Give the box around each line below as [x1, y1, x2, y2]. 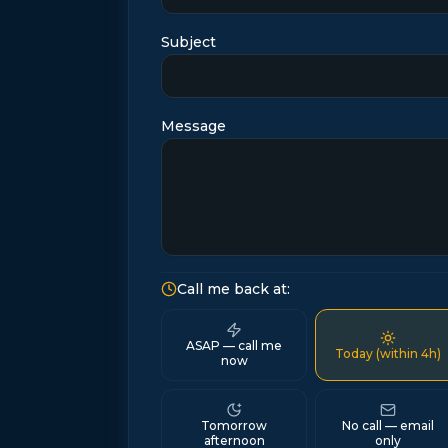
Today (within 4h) [335, 345, 441, 361]
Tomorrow [201, 418, 267, 433]
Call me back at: [177, 280, 290, 298]
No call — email [342, 418, 434, 433]
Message [161, 117, 226, 135]
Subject [161, 33, 216, 51]
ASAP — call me [186, 338, 282, 353]
